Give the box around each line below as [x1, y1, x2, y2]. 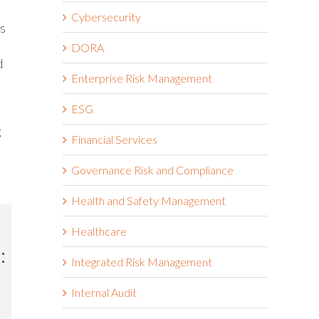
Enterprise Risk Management [71, 70, 212, 85]
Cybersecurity [71, 9, 141, 23]
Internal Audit [71, 285, 137, 299]
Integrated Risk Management [71, 254, 212, 268]
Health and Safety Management [71, 193, 226, 207]
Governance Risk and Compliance [71, 162, 234, 177]
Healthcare [71, 224, 127, 238]
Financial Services [71, 132, 157, 146]
